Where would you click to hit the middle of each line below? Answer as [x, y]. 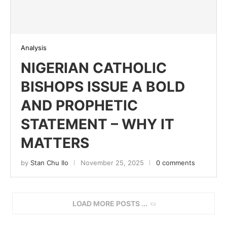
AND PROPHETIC [79, 105]
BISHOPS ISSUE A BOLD [103, 86]
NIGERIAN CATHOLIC [94, 68]
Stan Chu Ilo [49, 162]
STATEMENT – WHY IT [98, 124]
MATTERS [55, 143]
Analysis [34, 47]
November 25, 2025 [112, 162]
